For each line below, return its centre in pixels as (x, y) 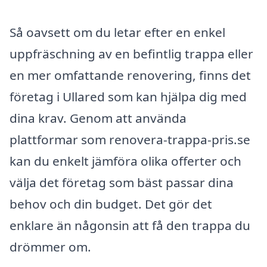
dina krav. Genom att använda (98, 118)
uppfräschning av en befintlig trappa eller (131, 53)
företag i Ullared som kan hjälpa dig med (128, 96)
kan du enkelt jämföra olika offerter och (125, 161)
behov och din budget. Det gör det (111, 204)
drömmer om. (50, 246)
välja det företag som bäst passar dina (122, 182)
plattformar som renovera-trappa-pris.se (130, 139)
